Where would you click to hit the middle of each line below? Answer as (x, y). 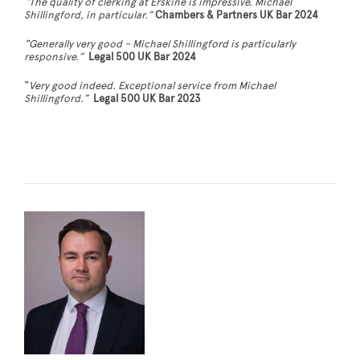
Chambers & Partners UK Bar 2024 (237, 16)
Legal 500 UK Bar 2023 (147, 99)
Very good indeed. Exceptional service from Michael (152, 86)
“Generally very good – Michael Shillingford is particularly (160, 45)
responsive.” (56, 57)
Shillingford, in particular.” (88, 16)
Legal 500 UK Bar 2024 (142, 57)
